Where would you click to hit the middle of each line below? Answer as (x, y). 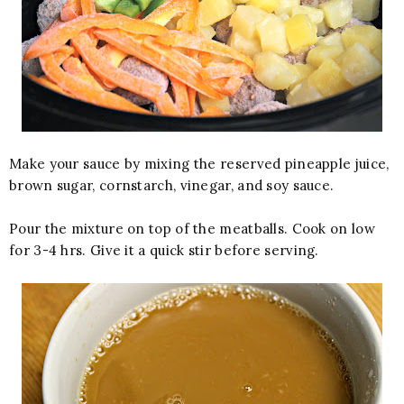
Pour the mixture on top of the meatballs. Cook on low (192, 228)
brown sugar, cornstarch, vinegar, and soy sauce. (172, 185)
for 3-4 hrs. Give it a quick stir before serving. (164, 250)
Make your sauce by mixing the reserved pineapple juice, (199, 163)
